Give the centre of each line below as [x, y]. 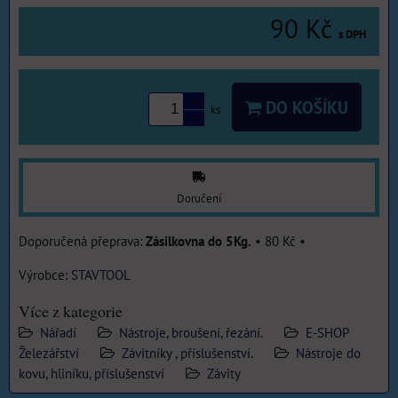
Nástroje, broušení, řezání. [191, 333]
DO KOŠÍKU [305, 107]
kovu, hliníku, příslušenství [92, 374]
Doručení [199, 199]
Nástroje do [328, 353]
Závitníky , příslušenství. [187, 353]
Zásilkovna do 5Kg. [199, 241]
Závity [224, 374]
